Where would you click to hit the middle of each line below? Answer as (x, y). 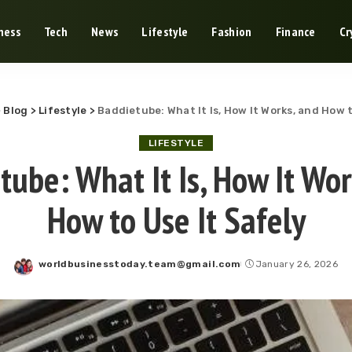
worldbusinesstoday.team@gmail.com (139, 264)
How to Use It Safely (176, 220)
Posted (56, 271)
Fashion (232, 31)
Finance (295, 31)
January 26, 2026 (297, 264)
